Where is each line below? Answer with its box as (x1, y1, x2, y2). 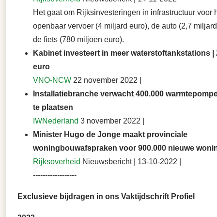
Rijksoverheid (33, 157, 80, 166)
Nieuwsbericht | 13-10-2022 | (80, 157, 181, 166)
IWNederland (33, 117, 78, 125)
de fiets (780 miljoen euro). (33, 35, 128, 44)
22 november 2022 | (71, 76, 141, 85)
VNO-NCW (33, 76, 71, 85)
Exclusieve (17, 192, 58, 201)
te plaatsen (33, 103, 73, 112)
